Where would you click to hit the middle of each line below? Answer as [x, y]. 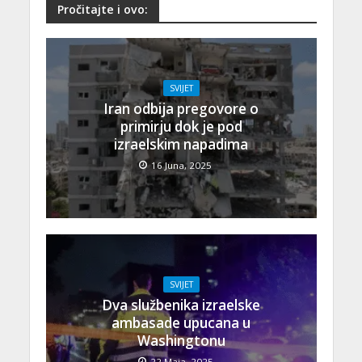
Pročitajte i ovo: [102, 10]
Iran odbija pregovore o [181, 108]
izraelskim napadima [181, 144]
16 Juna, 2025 [181, 165]
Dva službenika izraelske [181, 305]
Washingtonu [181, 340]
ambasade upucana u [181, 322]
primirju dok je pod [181, 126]
